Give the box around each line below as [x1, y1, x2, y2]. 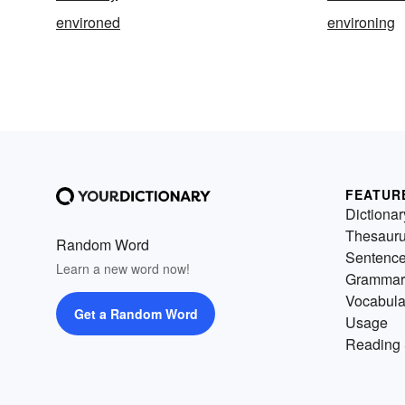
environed [56, 12, 120, 33]
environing [327, 12, 395, 33]
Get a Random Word [73, 305, 198, 323]
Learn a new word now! [56, 259, 190, 278]
